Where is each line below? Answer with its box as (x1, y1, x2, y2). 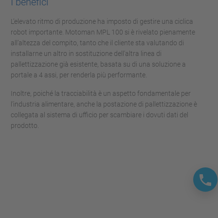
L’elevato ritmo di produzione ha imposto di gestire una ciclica (11, 18, 193, 25)
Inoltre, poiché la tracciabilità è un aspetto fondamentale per (11, 90, 191, 97)
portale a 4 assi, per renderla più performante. (11, 71, 147, 79)
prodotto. (11, 122, 39, 129)
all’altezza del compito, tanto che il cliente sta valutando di (11, 39, 184, 47)
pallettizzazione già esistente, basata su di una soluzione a (11, 60, 186, 68)
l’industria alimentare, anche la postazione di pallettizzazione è (11, 100, 197, 108)
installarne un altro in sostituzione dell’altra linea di (11, 50, 162, 57)
